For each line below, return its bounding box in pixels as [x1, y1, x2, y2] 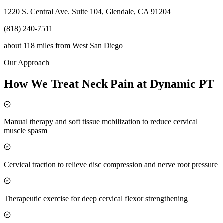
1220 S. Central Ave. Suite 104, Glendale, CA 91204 [4, 7, 171, 16]
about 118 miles [4, 41, 53, 50]
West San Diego [72, 41, 123, 50]
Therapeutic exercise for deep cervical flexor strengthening [4, 194, 188, 203]
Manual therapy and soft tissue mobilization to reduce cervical [4, 117, 198, 126]
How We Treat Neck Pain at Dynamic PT [4, 77, 214, 90]
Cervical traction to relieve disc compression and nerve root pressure [4, 160, 218, 169]
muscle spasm [4, 126, 47, 135]
